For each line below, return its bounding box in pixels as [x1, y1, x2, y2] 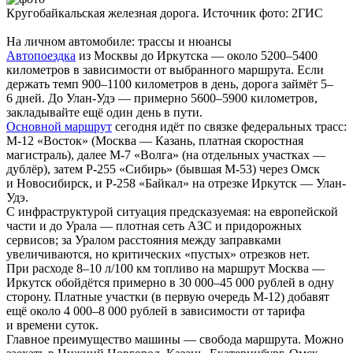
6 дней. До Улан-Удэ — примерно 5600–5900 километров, [6, 91, 318, 106]
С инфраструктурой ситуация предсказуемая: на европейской [6, 205, 338, 219]
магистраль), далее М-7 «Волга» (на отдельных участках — [6, 148, 325, 162]
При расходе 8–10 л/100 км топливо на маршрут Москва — [6, 262, 325, 276]
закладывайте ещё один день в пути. [6, 106, 203, 120]
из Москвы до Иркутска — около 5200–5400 [76, 49, 318, 63]
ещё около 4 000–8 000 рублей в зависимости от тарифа [6, 304, 305, 318]
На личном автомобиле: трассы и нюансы [6, 35, 232, 49]
